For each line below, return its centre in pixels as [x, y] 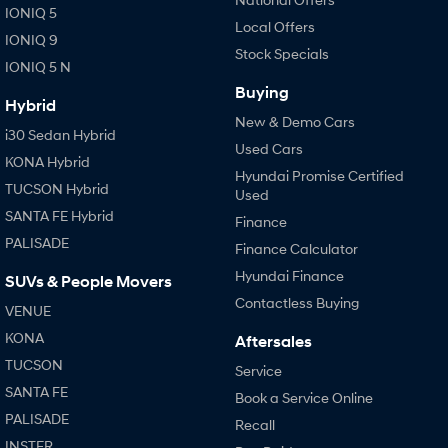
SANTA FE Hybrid [59, 215]
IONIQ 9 [31, 39]
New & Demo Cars [294, 121]
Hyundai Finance [289, 275]
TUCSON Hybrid [57, 188]
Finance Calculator [296, 248]
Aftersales [273, 341]
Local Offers [274, 26]
